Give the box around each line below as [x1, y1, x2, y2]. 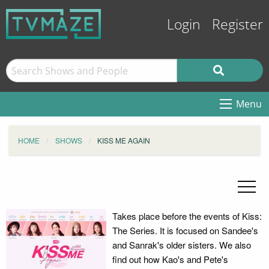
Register [212, 17, 263, 33]
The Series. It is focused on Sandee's [112, 224, 258, 237]
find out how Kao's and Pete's [112, 253, 228, 265]
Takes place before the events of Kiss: [112, 210, 262, 222]
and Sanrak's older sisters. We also [112, 238, 251, 251]
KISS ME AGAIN [97, 135, 150, 145]
